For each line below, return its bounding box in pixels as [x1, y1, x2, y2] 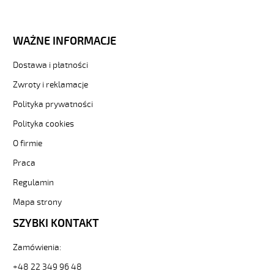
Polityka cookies [13, 119, 74, 129]
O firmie [13, 138, 42, 149]
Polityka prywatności [13, 99, 93, 109]
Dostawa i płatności [13, 60, 88, 70]
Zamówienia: [13, 242, 61, 253]
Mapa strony [13, 197, 62, 207]
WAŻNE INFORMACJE [13, 34, 116, 48]
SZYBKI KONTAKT [13, 217, 99, 230]
